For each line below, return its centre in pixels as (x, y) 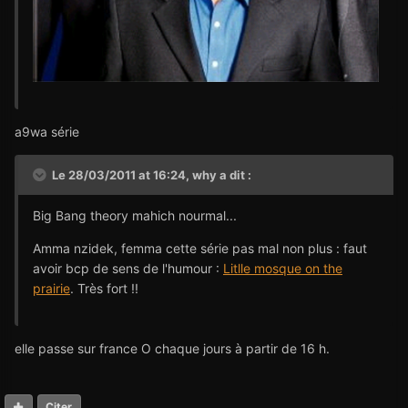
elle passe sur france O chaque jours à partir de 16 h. (172, 349)
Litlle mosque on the (283, 269)
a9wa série (47, 132)
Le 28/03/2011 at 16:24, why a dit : (150, 175)
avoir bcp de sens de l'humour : (128, 269)
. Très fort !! (104, 289)
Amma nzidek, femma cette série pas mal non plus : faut (200, 249)
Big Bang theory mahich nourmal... (135, 216)
